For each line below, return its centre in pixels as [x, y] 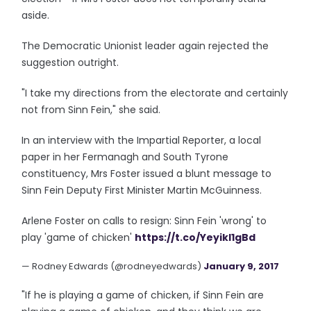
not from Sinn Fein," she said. [91, 110]
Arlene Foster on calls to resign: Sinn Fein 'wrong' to [144, 221]
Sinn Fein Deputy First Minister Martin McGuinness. [142, 190]
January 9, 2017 [242, 266]
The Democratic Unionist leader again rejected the [145, 46]
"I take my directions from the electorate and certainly [155, 93]
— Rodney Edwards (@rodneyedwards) [113, 266]
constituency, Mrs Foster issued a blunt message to [147, 174]
